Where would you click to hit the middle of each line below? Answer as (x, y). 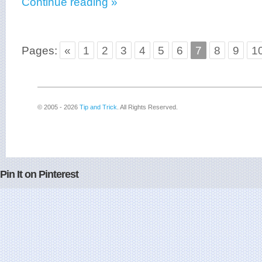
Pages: (39, 50)
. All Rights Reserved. (147, 107)
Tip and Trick (98, 107)
